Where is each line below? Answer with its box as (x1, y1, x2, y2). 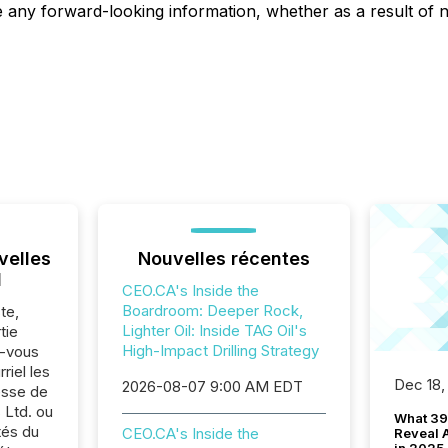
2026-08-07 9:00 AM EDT (121, 377, 303, 396)
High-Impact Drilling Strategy (121, 341, 319, 360)
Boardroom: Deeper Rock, (121, 301, 303, 320)
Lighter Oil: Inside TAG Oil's (121, 321, 307, 340)
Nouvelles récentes (137, 248, 310, 269)
